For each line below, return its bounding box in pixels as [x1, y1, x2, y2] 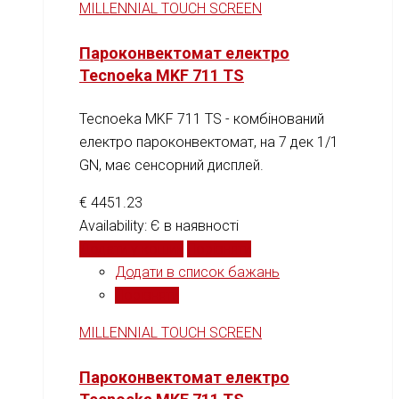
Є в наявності [151, 217, 239, 235]
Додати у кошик [79, 240, 183, 258]
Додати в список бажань [115, 264, 280, 281]
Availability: [79, 217, 151, 235]
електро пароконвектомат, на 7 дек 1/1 [79, 134, 338, 151]
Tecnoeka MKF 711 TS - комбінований [79, 110, 324, 128]
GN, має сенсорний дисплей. [79, 157, 264, 175]
